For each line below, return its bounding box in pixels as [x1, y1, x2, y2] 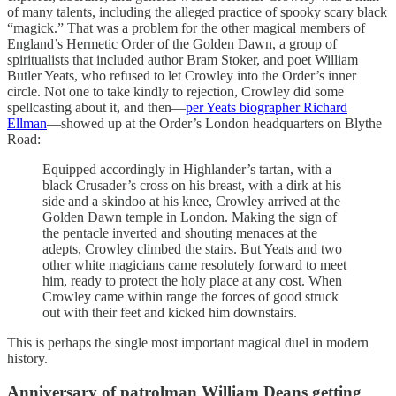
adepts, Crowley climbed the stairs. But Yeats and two [42, 240, 342, 256]
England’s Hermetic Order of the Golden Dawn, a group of [7, 35, 337, 51]
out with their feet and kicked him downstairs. [42, 304, 297, 320]
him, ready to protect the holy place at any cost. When [42, 272, 342, 288]
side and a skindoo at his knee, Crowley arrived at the [42, 193, 340, 209]
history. [7, 350, 48, 366]
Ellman [7, 115, 47, 131]
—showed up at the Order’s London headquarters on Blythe [47, 115, 382, 131]
